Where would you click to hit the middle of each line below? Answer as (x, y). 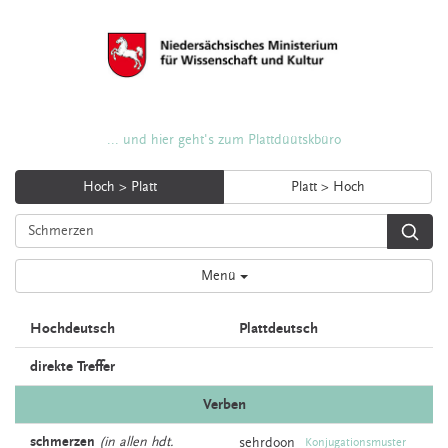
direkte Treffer (72, 366)
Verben (224, 404)
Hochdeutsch (72, 328)
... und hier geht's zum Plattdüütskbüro (224, 140)
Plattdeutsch (278, 328)
